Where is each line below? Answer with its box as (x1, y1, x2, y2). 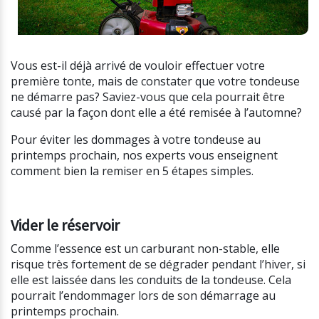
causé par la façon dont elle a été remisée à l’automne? (11, 105, 302, 121)
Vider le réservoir (11, 216, 120, 236)
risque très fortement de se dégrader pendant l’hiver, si (11, 256, 305, 273)
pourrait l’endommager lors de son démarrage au (11, 288, 276, 304)
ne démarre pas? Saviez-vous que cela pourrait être (11, 89, 285, 105)
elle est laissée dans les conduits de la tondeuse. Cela (11, 272, 291, 288)
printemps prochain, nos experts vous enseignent (11, 147, 278, 164)
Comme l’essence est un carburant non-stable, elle (11, 241, 280, 257)
